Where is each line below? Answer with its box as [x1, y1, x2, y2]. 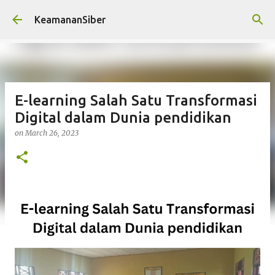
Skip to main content [91, 10, 184, 21]
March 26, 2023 [25, 128, 79, 137]
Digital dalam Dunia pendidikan [15, 109, 231, 126]
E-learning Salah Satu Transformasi [15, 92, 257, 109]
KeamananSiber [34, 14, 106, 25]
